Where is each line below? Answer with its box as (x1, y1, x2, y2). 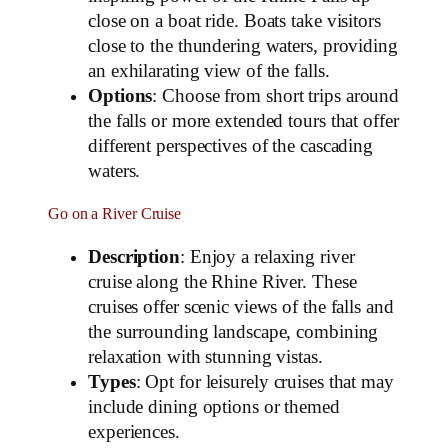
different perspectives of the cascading (88, 135, 374, 156)
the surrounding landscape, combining (88, 321, 379, 342)
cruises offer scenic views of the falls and (88, 296, 394, 317)
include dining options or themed (88, 396, 340, 417)
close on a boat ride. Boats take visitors (88, 10, 381, 31)
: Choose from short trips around (152, 85, 400, 106)
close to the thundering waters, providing (88, 35, 398, 56)
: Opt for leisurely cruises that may (135, 371, 394, 392)
